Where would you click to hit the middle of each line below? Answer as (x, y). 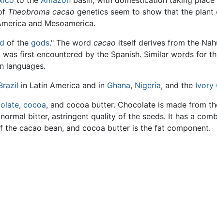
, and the (178, 85)
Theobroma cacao (41, 12)
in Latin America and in (63, 85)
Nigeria (148, 85)
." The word (71, 43)
